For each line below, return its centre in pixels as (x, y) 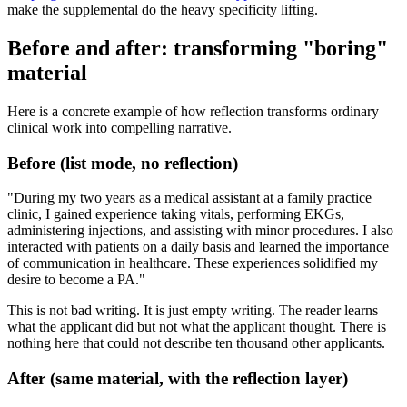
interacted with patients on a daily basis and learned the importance (198, 247)
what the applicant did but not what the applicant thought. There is (197, 327)
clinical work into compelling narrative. (119, 127)
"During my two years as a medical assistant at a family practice (189, 198)
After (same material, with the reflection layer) (178, 378)
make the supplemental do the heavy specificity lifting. (163, 10)
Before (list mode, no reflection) (123, 163)
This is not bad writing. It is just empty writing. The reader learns (193, 311)
